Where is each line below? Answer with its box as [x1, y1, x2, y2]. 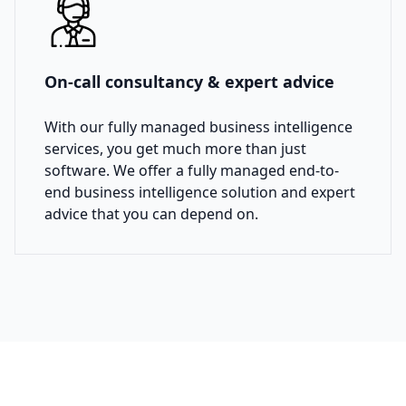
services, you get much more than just [44, 139, 306, 159]
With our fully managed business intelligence [44, 117, 353, 138]
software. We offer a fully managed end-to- [44, 160, 339, 181]
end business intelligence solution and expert [44, 182, 355, 203]
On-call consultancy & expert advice [44, 71, 334, 93]
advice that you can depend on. [44, 204, 258, 225]
